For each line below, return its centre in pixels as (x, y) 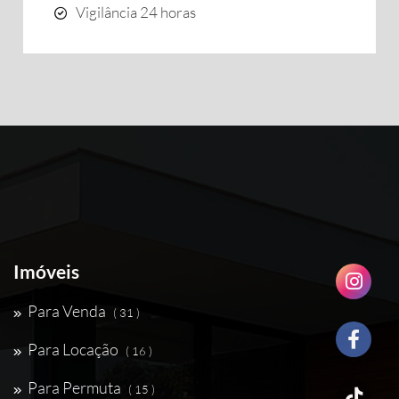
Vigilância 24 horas (136, 12)
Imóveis (46, 271)
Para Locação (73, 349)
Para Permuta (74, 387)
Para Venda (67, 311)
